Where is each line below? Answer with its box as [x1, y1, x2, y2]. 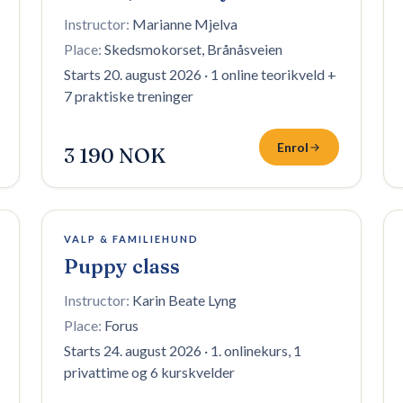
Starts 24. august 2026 [64, 342, 201, 359]
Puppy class [64, 254, 180, 279]
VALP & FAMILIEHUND [64, 233, 199, 245]
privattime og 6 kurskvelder [64, 363, 235, 381]
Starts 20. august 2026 [64, 66, 201, 83]
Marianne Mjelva [132, 15, 237, 32]
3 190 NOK [64, 143, 166, 168]
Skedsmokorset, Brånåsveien [104, 40, 282, 58]
